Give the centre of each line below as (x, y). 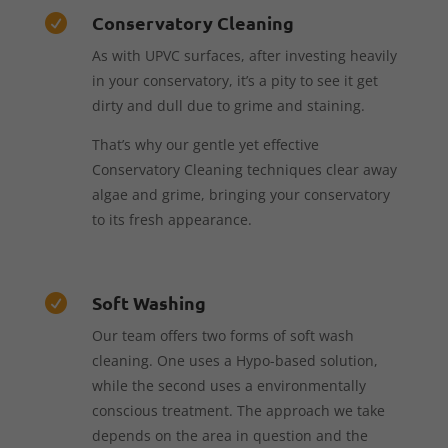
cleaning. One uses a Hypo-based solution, (234, 360)
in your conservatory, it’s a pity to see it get (234, 80)
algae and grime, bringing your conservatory (240, 194)
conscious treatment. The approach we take (238, 410)
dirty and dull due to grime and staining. (228, 105)
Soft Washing (148, 302)
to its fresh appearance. (171, 219)
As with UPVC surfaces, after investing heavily (244, 55)
